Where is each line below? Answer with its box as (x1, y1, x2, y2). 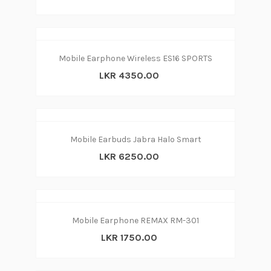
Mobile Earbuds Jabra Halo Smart (70, 134, 201, 145)
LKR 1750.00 (101, 232, 157, 243)
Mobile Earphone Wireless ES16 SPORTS (59, 53, 212, 64)
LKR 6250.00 (99, 151, 159, 162)
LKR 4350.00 (99, 70, 159, 81)
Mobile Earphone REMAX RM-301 (72, 215, 199, 226)
